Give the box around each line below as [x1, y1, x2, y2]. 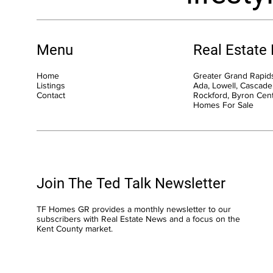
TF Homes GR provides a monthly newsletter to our [37, 204, 231, 214]
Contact [37, 90, 65, 100]
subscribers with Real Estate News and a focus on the [37, 214, 240, 224]
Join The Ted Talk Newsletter [37, 175, 225, 193]
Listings [37, 80, 65, 90]
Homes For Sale [193, 99, 253, 110]
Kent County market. [37, 224, 115, 234]
